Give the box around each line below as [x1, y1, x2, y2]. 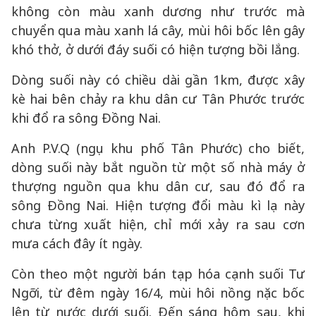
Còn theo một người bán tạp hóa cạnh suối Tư [11, 265, 305, 282]
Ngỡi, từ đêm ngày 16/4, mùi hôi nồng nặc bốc [11, 284, 305, 301]
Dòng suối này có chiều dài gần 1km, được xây [11, 71, 305, 88]
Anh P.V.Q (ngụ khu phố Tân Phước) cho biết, [11, 140, 305, 157]
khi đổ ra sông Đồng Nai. [11, 109, 161, 126]
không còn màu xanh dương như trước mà [11, 3, 305, 20]
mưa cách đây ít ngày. [11, 235, 142, 252]
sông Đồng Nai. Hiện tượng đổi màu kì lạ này [11, 197, 305, 214]
